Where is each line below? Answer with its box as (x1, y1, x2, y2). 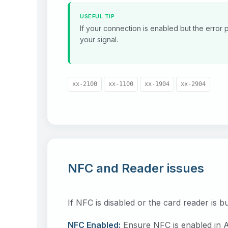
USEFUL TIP (80, 12, 115, 20)
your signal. (80, 35, 118, 44)
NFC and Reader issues (68, 160, 204, 176)
